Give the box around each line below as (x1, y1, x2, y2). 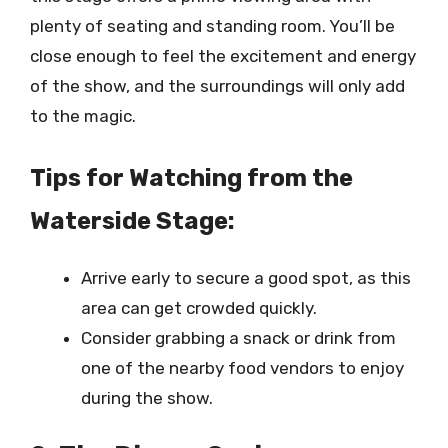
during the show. (81, 387, 213, 408)
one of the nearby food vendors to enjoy (81, 357, 404, 378)
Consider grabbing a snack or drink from (81, 327, 396, 348)
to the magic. (30, 106, 136, 126)
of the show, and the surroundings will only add (30, 76, 405, 96)
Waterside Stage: (30, 206, 235, 235)
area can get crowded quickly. (81, 297, 317, 318)
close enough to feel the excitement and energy (30, 46, 416, 66)
